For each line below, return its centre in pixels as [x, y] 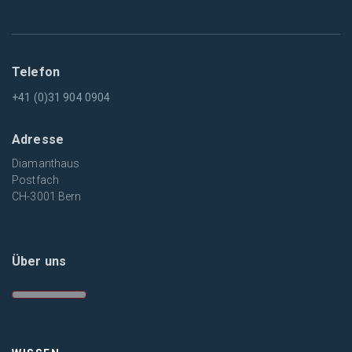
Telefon [36, 72]
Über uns [39, 261]
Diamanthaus [46, 164]
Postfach [36, 180]
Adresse [38, 140]
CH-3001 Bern [47, 197]
